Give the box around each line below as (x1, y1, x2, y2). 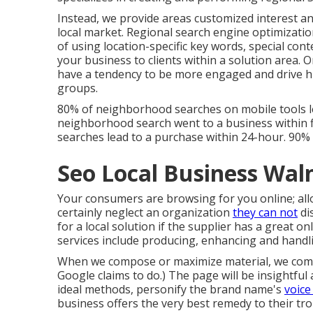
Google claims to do (57, 268, 160, 283)
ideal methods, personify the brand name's (57, 282, 284, 297)
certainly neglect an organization (57, 205, 233, 220)
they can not (233, 205, 298, 220)
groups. (57, 80, 98, 96)
